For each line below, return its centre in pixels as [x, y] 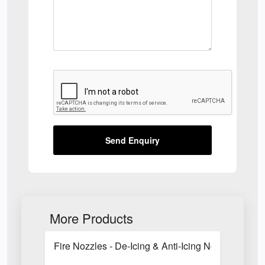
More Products [91, 218]
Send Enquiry [132, 140]
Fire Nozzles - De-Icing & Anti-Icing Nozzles [146, 246]
